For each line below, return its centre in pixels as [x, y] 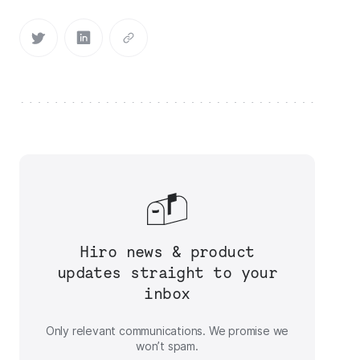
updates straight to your [167, 272]
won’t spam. [167, 346]
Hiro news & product [167, 252]
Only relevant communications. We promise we [167, 331]
